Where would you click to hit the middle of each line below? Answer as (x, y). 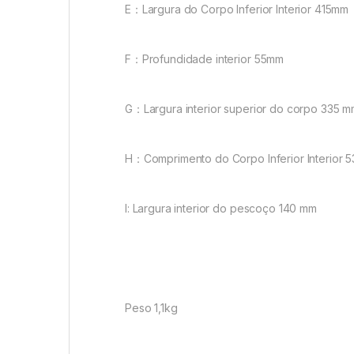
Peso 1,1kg (151, 308)
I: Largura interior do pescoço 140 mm (221, 209)
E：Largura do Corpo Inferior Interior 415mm (237, 9)
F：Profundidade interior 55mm (205, 59)
